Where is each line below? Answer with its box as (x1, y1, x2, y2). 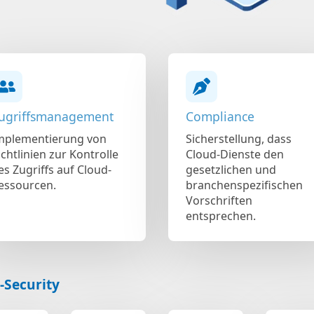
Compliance (186, 107, 254, 125)
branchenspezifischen (186, 177, 303, 193)
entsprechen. (186, 207, 256, 224)
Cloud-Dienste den (186, 146, 284, 162)
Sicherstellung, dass (186, 130, 292, 146)
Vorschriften (186, 192, 252, 208)
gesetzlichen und (186, 161, 276, 177)
